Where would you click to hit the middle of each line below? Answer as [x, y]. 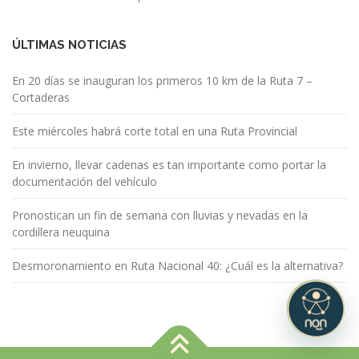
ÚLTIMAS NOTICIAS [69, 45]
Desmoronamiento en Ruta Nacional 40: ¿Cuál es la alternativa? [177, 266]
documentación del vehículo [85, 182]
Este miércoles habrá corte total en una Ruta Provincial [155, 131]
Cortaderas [41, 98]
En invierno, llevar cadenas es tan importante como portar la [169, 165]
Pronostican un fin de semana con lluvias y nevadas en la [160, 216]
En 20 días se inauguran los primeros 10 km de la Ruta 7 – [162, 81]
